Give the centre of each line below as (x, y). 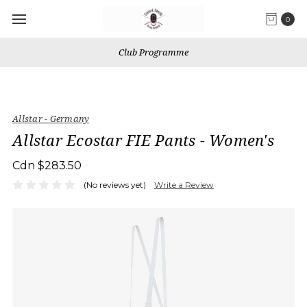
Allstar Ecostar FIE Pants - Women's (143, 140)
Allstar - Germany (51, 119)
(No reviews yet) (114, 184)
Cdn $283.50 (47, 165)
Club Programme (153, 52)
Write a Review (184, 184)
